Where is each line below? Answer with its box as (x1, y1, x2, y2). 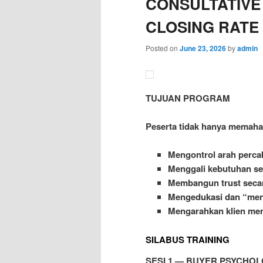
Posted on (146, 43, 180, 53)
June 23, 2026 (180, 43, 226, 54)
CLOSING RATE (146, 16, 259, 38)
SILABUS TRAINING (146, 232, 230, 246)
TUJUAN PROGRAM (146, 91, 230, 104)
